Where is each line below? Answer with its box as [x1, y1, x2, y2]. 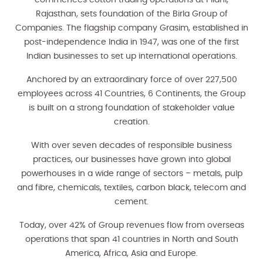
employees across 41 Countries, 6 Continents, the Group [18, 90, 245, 98]
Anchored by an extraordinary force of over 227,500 [26, 76, 237, 84]
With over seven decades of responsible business [31, 141, 232, 150]
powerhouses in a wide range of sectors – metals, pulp [21, 170, 242, 178]
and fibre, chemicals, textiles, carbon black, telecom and [17, 184, 246, 192]
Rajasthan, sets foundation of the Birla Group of [35, 10, 228, 18]
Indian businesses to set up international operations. [26, 52, 237, 60]
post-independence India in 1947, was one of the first [24, 38, 239, 46]
